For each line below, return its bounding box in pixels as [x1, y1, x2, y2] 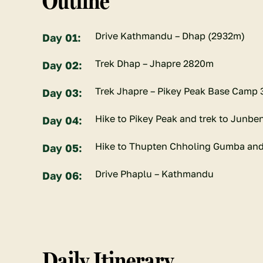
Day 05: [42, 141, 82, 154]
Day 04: [42, 114, 82, 127]
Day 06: [42, 169, 82, 182]
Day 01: [42, 31, 81, 44]
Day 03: [42, 86, 82, 99]
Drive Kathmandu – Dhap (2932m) [95, 30, 245, 42]
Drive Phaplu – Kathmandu [95, 168, 214, 180]
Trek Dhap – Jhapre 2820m [95, 58, 214, 69]
